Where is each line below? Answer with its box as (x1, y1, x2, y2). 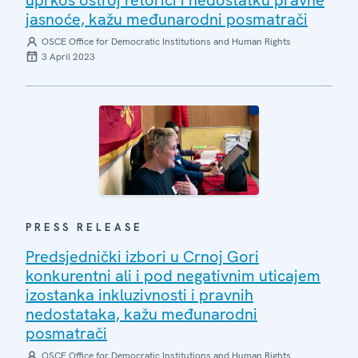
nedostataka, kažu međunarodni (26, 304, 257, 324)
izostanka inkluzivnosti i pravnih (26, 284, 253, 305)
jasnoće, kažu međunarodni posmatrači (26, 8, 308, 30)
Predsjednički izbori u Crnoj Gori (26, 246, 259, 267)
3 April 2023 (42, 50, 95, 63)
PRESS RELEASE (26, 221, 143, 234)
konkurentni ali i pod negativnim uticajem (26, 265, 320, 286)
